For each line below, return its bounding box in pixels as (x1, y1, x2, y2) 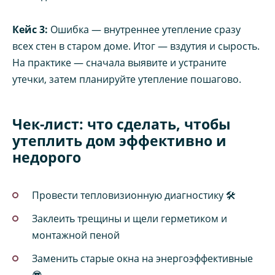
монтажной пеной (32, 228, 120, 242)
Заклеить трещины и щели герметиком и (32, 211, 227, 225)
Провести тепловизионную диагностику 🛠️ (32, 188, 236, 202)
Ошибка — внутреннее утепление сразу (48, 22, 241, 36)
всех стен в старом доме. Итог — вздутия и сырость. (12, 39, 260, 53)
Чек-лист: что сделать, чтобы (12, 114, 231, 134)
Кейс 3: (12, 22, 48, 36)
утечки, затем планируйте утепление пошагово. (12, 72, 241, 86)
